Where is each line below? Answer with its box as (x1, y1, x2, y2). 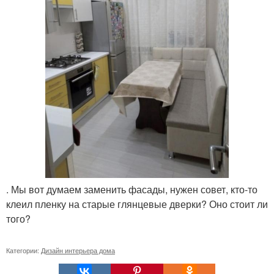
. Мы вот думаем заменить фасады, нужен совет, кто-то (6, 182, 257, 196)
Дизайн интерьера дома (41, 245, 115, 255)
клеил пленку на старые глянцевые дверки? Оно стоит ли (6, 196, 268, 211)
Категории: (6, 245, 41, 255)
